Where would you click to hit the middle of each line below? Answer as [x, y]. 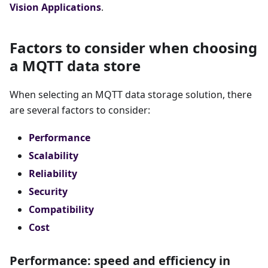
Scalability [54, 156]
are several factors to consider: [80, 110]
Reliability [53, 174]
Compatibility [61, 210]
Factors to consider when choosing [133, 48]
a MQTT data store [75, 66]
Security [48, 192]
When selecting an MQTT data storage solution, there [131, 95]
